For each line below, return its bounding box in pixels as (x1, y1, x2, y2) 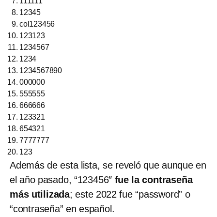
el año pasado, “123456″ (10, 174, 115, 185)
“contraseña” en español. (10, 203, 115, 214)
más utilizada (10, 188, 70, 200)
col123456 (19, 19, 55, 28)
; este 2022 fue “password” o (70, 188, 190, 200)
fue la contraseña (114, 174, 193, 185)
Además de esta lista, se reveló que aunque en (10, 159, 206, 170)
